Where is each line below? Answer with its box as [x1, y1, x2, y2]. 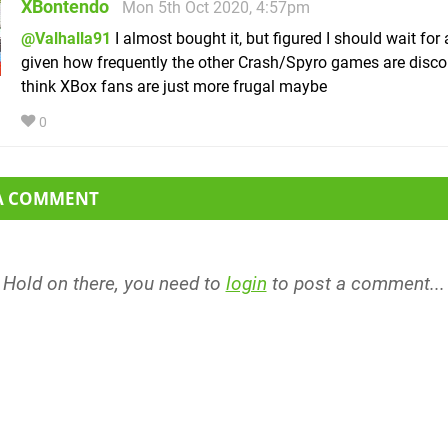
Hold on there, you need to [2, 272, 226, 296]
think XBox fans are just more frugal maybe [21, 77, 327, 97]
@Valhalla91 [21, 29, 111, 49]
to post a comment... [266, 272, 445, 296]
